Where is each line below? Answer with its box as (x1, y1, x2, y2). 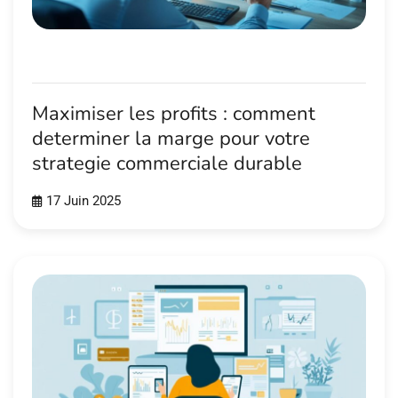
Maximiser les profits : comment (32, 100, 315, 128)
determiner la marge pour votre (32, 125, 310, 153)
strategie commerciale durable (32, 150, 302, 178)
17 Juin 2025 (46, 194, 121, 210)
